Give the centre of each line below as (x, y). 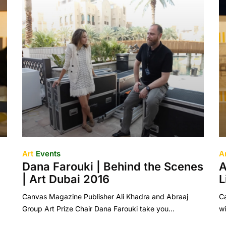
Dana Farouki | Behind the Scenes (112, 166)
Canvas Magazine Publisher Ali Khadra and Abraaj (105, 196)
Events (48, 154)
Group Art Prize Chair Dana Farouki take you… (98, 209)
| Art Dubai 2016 (66, 179)
